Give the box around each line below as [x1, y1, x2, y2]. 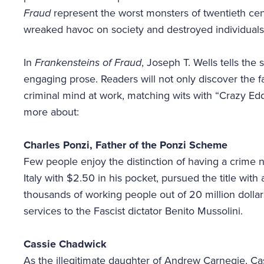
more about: [24, 105, 79, 118]
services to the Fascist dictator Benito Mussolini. [24, 204, 243, 217]
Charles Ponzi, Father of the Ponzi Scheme [24, 138, 227, 151]
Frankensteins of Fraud [35, 56, 141, 69]
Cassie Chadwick [24, 237, 107, 250]
